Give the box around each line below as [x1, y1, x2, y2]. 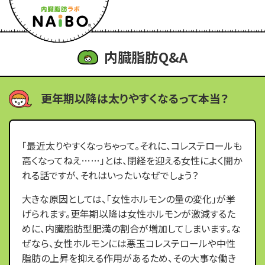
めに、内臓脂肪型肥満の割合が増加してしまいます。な [22, 221, 241, 235]
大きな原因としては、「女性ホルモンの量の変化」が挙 [22, 192, 235, 206]
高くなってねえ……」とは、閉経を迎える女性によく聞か [22, 153, 242, 167]
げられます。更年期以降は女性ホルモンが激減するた [22, 206, 235, 221]
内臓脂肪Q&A [104, 47, 188, 67]
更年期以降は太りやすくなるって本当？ [41, 90, 228, 106]
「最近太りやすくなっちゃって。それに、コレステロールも [22, 138, 242, 153]
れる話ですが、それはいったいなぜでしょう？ [22, 168, 198, 182]
